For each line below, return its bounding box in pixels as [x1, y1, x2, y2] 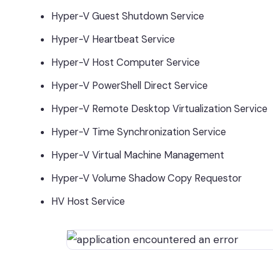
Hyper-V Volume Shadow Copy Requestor [51, 172, 242, 185]
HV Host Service [51, 195, 125, 208]
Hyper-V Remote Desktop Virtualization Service [51, 102, 268, 115]
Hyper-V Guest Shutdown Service [51, 10, 204, 23]
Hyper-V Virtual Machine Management [51, 149, 224, 161]
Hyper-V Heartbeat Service [51, 33, 175, 46]
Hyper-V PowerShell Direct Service [51, 79, 208, 92]
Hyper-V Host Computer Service [51, 56, 200, 69]
